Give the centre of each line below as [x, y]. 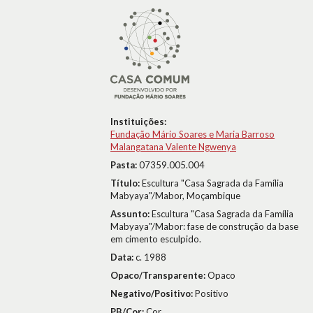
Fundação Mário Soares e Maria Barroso [192, 134]
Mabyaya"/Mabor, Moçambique [175, 196]
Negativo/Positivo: [153, 293]
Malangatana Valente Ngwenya [173, 147]
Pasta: [125, 165]
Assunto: [131, 214]
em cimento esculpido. [156, 239]
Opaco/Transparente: [159, 275]
